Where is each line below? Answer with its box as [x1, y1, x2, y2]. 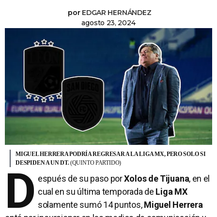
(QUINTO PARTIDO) [70, 159, 122, 167]
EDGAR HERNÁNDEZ [82, 8, 152, 17]
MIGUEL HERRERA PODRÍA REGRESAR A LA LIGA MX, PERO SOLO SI [15, 151, 206, 158]
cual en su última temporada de [37, 186, 156, 197]
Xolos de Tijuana [124, 173, 189, 184]
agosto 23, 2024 [81, 18, 136, 27]
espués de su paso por [37, 173, 124, 184]
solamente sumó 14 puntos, [37, 200, 144, 210]
